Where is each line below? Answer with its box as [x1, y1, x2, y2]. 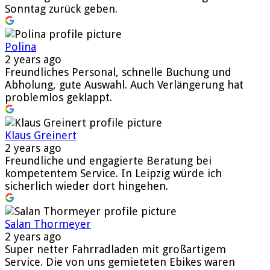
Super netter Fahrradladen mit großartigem [5, 242, 226, 256]
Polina [5, 40, 36, 53]
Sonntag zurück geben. [5, 2, 118, 15]
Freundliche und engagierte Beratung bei [5, 154, 212, 167]
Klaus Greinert [5, 128, 77, 142]
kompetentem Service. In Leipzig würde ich [5, 166, 222, 180]
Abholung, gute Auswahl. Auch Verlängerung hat [5, 78, 243, 91]
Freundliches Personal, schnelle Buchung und [5, 65, 231, 78]
